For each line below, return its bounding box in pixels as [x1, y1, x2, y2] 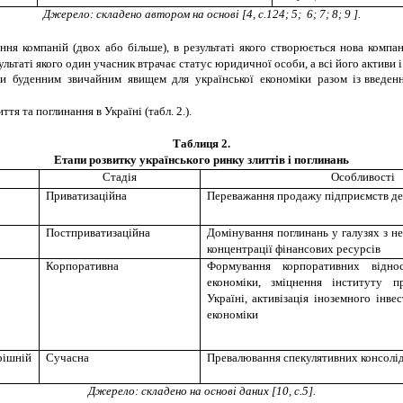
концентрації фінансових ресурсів [206, 242, 381, 256]
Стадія [102, 170, 137, 184]
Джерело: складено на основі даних [87, 384, 272, 399]
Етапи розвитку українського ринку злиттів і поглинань [54, 153, 349, 167]
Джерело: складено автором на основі [42, 7, 239, 22]
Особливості [330, 170, 395, 184]
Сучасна [45, 351, 89, 365]
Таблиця [173, 137, 219, 151]
